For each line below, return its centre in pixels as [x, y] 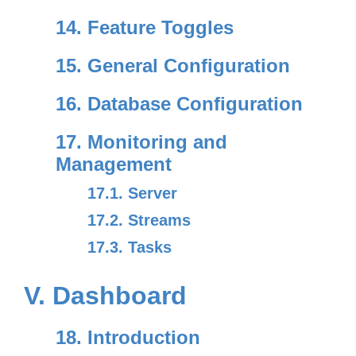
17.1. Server [132, 193]
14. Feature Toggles [145, 27]
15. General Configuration [173, 66]
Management [114, 164]
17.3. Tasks [130, 247]
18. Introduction [128, 337]
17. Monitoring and [141, 142]
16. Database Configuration [179, 104]
